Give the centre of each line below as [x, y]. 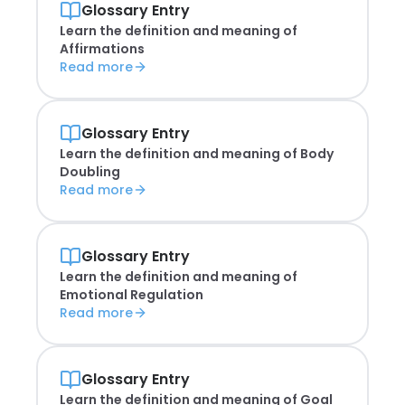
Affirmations [102, 49]
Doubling [90, 172]
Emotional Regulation [132, 295]
